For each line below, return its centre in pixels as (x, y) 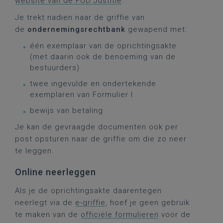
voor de (175, 215)
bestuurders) (55, 68)
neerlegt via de (45, 203)
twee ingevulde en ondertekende (93, 84)
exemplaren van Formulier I (81, 95)
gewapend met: (158, 29)
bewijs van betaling (66, 111)
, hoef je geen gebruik (148, 203)
